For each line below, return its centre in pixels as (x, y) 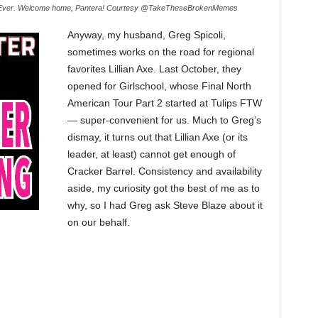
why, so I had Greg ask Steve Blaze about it (165, 205)
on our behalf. (98, 222)
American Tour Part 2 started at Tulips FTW (164, 103)
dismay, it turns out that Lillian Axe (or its (157, 137)
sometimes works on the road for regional (160, 52)
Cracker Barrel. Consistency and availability (164, 171)
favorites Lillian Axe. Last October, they (154, 69)
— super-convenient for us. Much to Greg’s (164, 120)
